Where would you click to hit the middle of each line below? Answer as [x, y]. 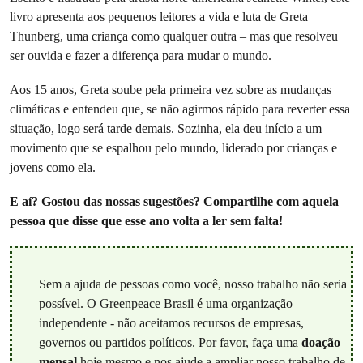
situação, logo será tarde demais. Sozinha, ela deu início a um [166, 128]
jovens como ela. [54, 167]
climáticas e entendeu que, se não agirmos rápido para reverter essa [180, 109]
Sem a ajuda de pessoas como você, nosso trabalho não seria [192, 284]
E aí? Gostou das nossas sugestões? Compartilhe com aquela [174, 201]
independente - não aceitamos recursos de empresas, [171, 322]
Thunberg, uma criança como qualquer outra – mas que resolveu [174, 36]
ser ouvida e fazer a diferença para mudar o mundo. [141, 55]
